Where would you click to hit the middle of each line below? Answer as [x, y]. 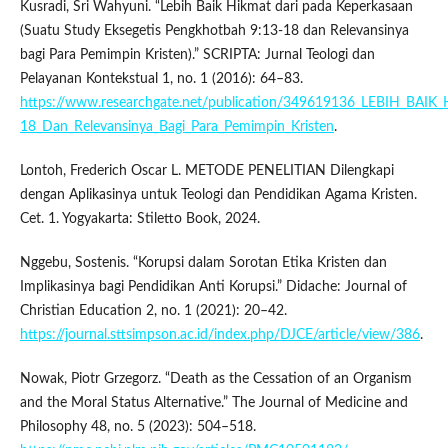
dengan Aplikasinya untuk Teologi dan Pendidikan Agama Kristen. [218, 195]
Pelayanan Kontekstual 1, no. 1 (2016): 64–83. [161, 79]
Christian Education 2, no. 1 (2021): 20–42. [153, 311]
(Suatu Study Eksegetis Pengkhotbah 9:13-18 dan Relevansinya [214, 31]
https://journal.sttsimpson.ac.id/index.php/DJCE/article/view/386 [219, 335]
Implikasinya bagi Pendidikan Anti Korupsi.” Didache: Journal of [213, 287]
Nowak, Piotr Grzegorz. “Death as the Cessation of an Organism [215, 379]
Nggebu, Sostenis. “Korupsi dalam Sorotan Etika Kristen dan [203, 263]
